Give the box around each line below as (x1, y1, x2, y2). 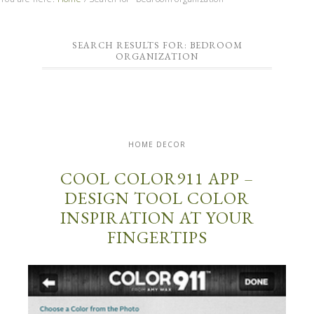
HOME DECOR (128, 139, 186, 150)
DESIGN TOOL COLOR (64, 187, 250, 210)
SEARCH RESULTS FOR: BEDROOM (71, 39, 243, 52)
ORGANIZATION (116, 50, 198, 63)
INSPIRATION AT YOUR (60, 207, 254, 229)
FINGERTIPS (107, 226, 207, 249)
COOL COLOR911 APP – (60, 168, 254, 190)
